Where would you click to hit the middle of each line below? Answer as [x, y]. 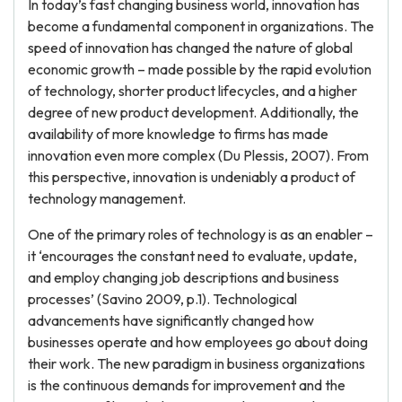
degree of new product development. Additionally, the [193, 112]
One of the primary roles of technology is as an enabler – [201, 234]
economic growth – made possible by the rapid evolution [200, 69]
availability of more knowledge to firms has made [178, 134]
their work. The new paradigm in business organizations [197, 363]
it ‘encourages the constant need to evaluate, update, [192, 256]
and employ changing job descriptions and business [184, 277]
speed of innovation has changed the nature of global [190, 48]
